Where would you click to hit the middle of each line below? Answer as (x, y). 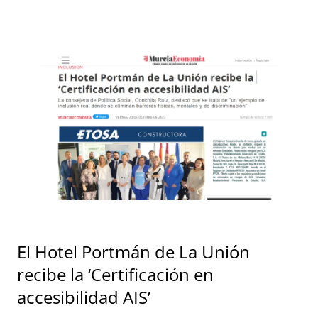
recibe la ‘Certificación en (115, 274)
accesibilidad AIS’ (84, 297)
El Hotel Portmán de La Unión (133, 251)
